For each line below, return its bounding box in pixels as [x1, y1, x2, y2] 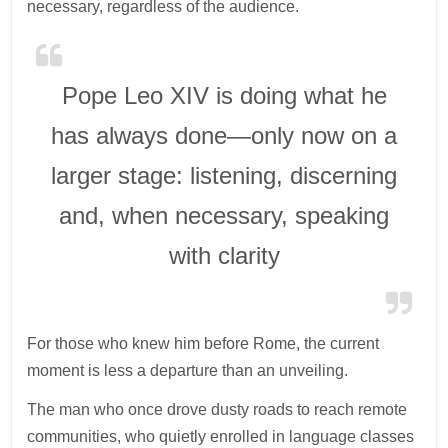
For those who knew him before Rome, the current [27, 334, 380, 352]
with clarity [168, 241, 280, 269]
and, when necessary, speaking [59, 201, 389, 229]
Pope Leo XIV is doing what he [61, 81, 387, 109]
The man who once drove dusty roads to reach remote [27, 400, 408, 418]
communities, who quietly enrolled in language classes [27, 427, 415, 445]
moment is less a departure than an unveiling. [27, 361, 349, 379]
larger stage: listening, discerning [51, 161, 397, 189]
